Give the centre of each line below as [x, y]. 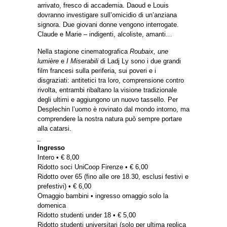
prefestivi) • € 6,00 [64, 186]
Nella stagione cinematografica [84, 52]
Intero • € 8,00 [58, 158]
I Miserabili [82, 61]
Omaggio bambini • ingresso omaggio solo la [103, 196]
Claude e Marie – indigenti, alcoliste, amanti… [105, 34]
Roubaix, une [149, 52]
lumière [48, 61]
